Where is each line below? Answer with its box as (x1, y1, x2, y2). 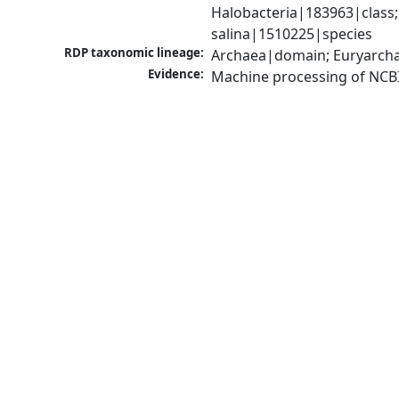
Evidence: (148, 66, 205, 83)
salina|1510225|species (211, 24, 373, 45)
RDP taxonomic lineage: (64, 45, 205, 61)
